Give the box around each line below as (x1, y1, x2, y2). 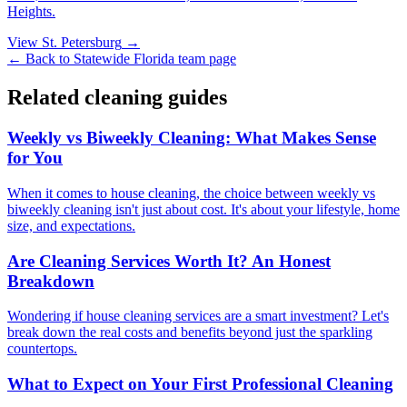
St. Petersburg (42, 35, 122, 51)
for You (7, 148, 63, 168)
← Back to (7, 51, 74, 67)
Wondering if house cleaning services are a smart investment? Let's (7, 308, 389, 324)
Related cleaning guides (7, 85, 227, 110)
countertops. (7, 341, 77, 357)
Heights (7, 4, 52, 20)
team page (174, 51, 236, 67)
